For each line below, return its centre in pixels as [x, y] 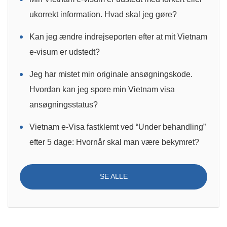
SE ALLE [113, 177]
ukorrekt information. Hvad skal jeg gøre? [103, 14]
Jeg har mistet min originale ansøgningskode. [111, 74]
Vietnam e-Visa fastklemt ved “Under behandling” [118, 127]
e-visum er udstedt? [65, 52]
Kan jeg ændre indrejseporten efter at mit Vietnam [118, 36]
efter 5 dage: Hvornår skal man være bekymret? [114, 142]
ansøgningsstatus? [64, 104]
